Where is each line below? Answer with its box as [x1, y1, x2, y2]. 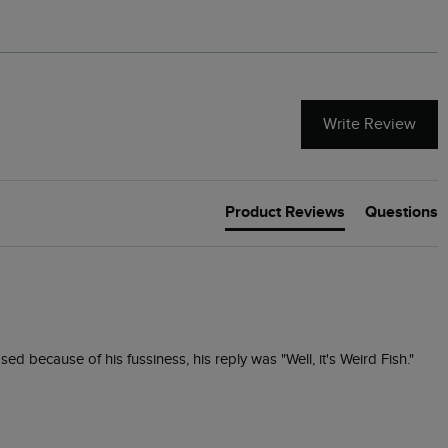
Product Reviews [225, 202, 345, 223]
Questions [365, 202, 438, 223]
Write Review [323, 114, 416, 134]
